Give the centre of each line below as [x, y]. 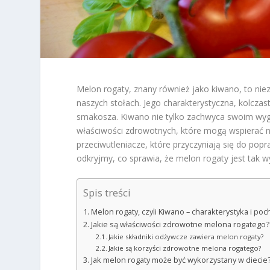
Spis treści [107, 193]
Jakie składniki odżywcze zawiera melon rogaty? [186, 237]
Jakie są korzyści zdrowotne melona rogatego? [185, 248]
